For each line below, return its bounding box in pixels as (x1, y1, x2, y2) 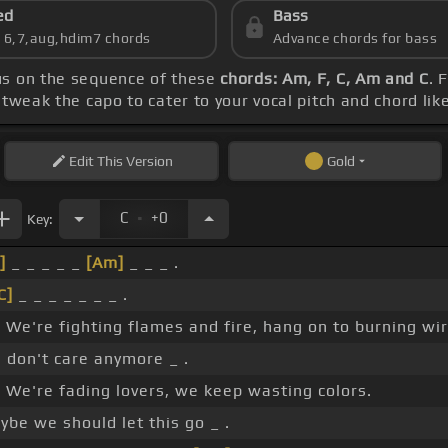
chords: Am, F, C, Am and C (220, 69, 429, 89)
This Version (93, 153, 173, 170)
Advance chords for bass (272, 30, 438, 47)
